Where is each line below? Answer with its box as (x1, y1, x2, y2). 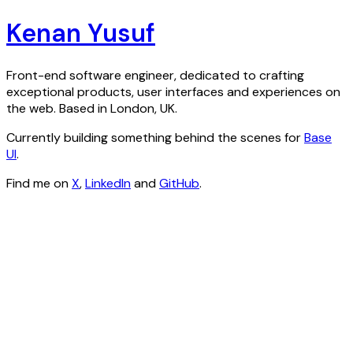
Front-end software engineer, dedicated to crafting (6, 66, 304, 84)
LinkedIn (85, 174, 131, 191)
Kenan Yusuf (6, 17, 155, 50)
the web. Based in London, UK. (6, 99, 177, 117)
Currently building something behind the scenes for (6, 128, 301, 146)
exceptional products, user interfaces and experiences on (6, 83, 340, 100)
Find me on (6, 174, 69, 191)
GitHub (159, 174, 199, 191)
